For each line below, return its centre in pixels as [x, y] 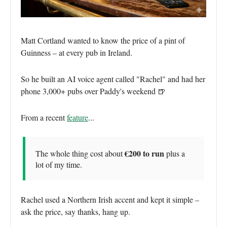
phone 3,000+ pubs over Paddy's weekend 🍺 [93, 91]
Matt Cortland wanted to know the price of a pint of [103, 40]
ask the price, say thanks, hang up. [75, 211]
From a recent [44, 117]
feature [78, 117]
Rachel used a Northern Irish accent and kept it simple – [110, 199]
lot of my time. [59, 164]
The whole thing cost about [80, 153]
